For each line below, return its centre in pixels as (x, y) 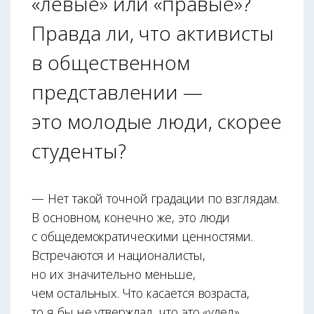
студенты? (79, 151)
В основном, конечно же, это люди (131, 218)
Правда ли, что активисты (153, 33)
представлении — (117, 92)
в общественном (111, 63)
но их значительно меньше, (114, 274)
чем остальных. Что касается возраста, (141, 293)
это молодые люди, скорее (157, 122)
